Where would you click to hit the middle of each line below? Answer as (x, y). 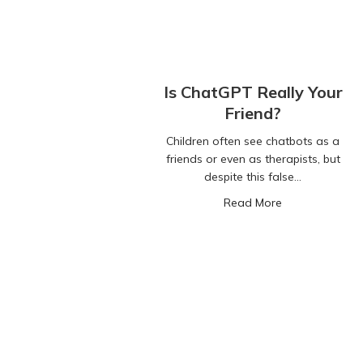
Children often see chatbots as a (253, 141)
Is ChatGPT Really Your (253, 92)
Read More (253, 203)
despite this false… (253, 177)
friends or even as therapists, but (253, 159)
